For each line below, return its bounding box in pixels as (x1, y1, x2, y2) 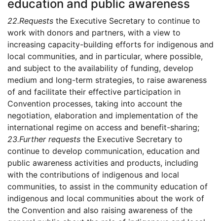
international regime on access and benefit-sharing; (7, 122, 199, 133)
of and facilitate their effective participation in (7, 87, 181, 97)
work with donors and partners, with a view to (7, 28, 181, 38)
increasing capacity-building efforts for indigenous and (7, 39, 214, 50)
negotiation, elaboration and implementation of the (7, 110, 198, 121)
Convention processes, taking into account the (7, 99, 182, 109)
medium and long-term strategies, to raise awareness (7, 75, 207, 85)
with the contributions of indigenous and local (7, 170, 179, 180)
